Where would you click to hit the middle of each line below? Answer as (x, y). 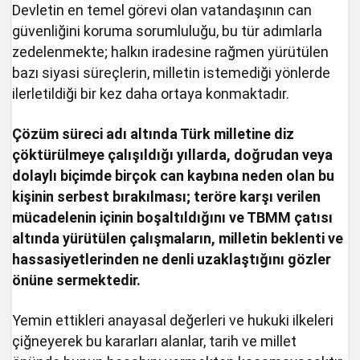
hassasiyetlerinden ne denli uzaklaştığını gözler (172, 259)
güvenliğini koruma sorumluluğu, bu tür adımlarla (168, 31)
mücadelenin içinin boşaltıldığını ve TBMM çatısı (173, 217)
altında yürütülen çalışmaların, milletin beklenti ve (178, 238)
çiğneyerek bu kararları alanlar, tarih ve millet (155, 341)
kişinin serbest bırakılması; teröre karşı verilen (167, 196)
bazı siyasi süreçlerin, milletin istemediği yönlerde (172, 72)
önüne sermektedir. (77, 280)
